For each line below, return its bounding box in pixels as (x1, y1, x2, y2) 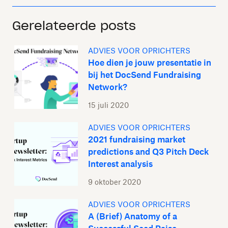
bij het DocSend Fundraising (88, 70, 201, 80)
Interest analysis (88, 159, 153, 169)
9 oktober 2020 (88, 178, 141, 186)
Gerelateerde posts (12, 18, 136, 34)
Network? (88, 82, 127, 92)
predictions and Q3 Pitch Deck (88, 147, 209, 157)
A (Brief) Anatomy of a (88, 211, 177, 221)
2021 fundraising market (88, 134, 185, 145)
